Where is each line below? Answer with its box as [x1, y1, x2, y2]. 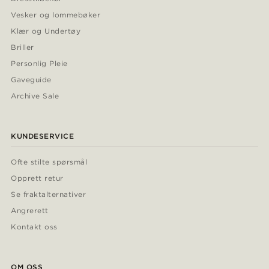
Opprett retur [11, 174, 64, 183]
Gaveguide [11, 75, 52, 85]
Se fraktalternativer [11, 190, 86, 199]
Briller [11, 43, 34, 52]
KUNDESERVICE [11, 131, 74, 141]
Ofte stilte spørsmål [11, 157, 88, 167]
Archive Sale [11, 91, 59, 101]
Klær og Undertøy [11, 26, 81, 36]
